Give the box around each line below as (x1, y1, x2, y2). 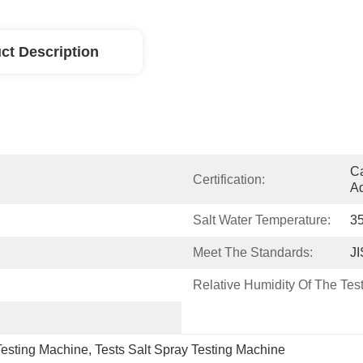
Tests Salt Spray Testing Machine (95, 343, 285, 357)
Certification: (193, 173, 265, 186)
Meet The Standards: (193, 246, 313, 259)
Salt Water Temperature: (193, 213, 331, 227)
